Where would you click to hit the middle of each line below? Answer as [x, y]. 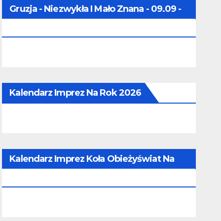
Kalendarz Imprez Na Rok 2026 [75, 92]
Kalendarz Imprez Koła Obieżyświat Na [92, 159]
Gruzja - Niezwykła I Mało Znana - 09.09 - [95, 9]
